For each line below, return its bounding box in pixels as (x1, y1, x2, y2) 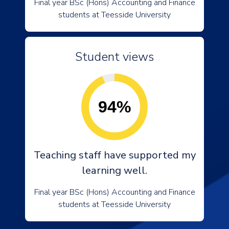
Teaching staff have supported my (33, 148, 196, 162)
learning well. (82, 164, 147, 177)
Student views (75, 49, 154, 65)
